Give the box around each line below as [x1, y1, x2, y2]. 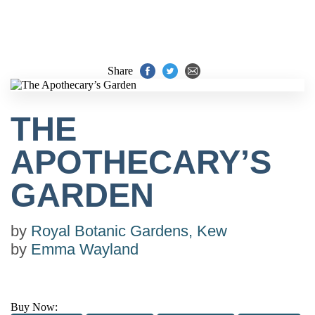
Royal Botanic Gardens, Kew [31, 222, 227, 240]
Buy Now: [11, 301, 58, 313]
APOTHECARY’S [11, 143, 271, 181]
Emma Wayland [31, 240, 139, 258]
